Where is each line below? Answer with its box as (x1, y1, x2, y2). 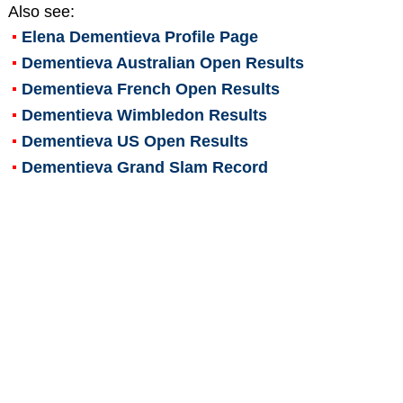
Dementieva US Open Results (21, 131, 248, 150)
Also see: (7, 2, 75, 21)
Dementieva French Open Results (21, 79, 280, 98)
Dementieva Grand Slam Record (21, 157, 268, 176)
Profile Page (159, 27, 258, 46)
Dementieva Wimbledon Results (21, 105, 267, 124)
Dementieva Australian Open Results (21, 53, 304, 72)
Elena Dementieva (21, 27, 160, 46)
